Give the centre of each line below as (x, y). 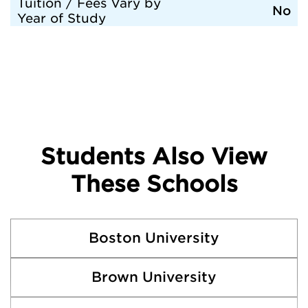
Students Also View (154, 156)
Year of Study (62, 18)
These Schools (154, 184)
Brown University (154, 277)
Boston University (154, 238)
